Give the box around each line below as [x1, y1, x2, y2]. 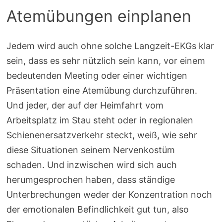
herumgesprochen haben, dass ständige [6, 174, 175, 185]
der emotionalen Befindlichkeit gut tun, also [6, 204, 189, 215]
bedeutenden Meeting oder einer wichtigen [6, 70, 188, 81]
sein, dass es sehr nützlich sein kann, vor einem [6, 55, 206, 66]
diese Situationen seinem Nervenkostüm [6, 145, 175, 156]
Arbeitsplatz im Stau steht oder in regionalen [6, 115, 194, 126]
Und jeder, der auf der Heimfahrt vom [6, 100, 164, 111]
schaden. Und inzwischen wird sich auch [6, 160, 177, 170]
